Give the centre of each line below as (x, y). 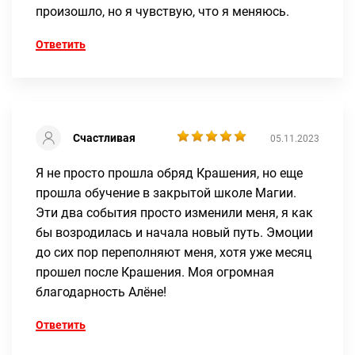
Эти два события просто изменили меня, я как (174, 212)
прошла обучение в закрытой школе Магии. (166, 193)
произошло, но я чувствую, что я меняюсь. (162, 11)
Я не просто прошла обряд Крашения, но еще (169, 173)
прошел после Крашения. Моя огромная (155, 272)
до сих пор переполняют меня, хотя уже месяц (174, 252)
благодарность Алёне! (101, 292)
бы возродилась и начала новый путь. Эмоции (174, 232)
